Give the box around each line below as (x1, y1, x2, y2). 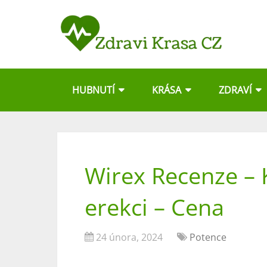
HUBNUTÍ (72, 83, 114, 97)
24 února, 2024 (96, 231, 163, 244)
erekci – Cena (85, 191, 224, 222)
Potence (190, 231, 226, 244)
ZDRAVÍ (219, 83, 252, 97)
